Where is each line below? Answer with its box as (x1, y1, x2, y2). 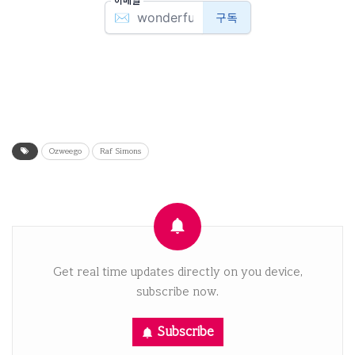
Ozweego (49, 145, 82, 156)
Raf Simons (100, 145, 141, 156)
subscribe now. (136, 283, 219, 300)
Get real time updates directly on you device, (52, 263, 303, 280)
